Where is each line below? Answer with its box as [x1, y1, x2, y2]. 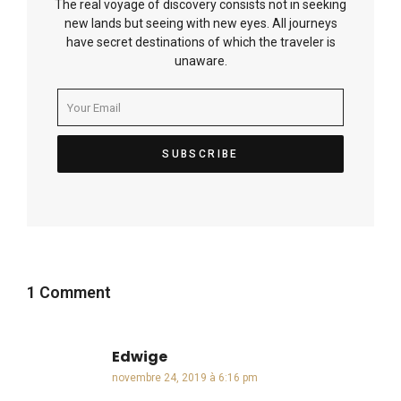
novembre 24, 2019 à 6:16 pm [112, 371, 258, 385]
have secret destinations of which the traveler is [65, 35, 336, 50]
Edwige [112, 346, 167, 368]
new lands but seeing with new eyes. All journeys [64, 16, 337, 31]
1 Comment [27, 283, 111, 303]
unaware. [174, 54, 227, 69]
